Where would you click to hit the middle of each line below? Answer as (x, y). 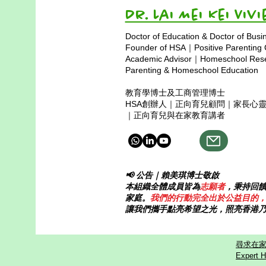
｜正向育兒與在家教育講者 (175, 115)
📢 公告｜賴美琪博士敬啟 (172, 175)
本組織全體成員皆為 (162, 186)
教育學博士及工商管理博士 (175, 93)
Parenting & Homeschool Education (193, 70)
